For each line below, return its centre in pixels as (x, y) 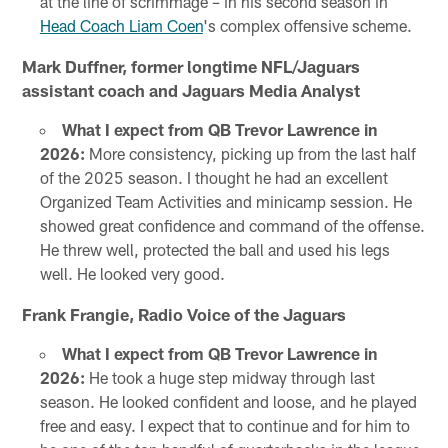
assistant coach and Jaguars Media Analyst (191, 89)
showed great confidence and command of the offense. (232, 225)
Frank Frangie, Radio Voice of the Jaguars (184, 313)
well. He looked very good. (132, 273)
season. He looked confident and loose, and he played (228, 401)
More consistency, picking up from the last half (250, 153)
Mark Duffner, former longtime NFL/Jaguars (191, 65)
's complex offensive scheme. (307, 25)
